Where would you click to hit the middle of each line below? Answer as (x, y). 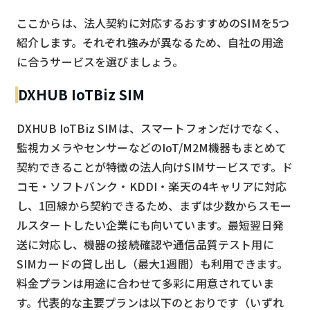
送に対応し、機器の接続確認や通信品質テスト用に (145, 244)
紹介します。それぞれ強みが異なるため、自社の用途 (150, 42)
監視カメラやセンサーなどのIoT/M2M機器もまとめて (152, 147)
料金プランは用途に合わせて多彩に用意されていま (145, 283)
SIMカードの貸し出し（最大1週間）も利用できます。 (153, 263)
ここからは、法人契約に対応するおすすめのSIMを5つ (153, 22)
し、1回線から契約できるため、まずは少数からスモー (154, 205)
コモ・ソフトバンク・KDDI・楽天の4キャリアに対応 (152, 186)
